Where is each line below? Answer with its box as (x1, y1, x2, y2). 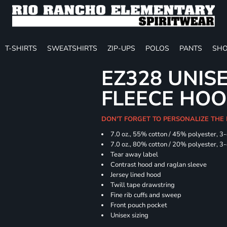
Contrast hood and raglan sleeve (110, 160, 207, 169)
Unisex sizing (110, 211, 149, 220)
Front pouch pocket (110, 201, 168, 210)
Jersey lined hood (110, 170, 162, 179)
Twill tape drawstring (110, 180, 175, 190)
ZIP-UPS (107, 43, 135, 53)
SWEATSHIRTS (47, 43, 97, 53)
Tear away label (110, 150, 159, 159)
